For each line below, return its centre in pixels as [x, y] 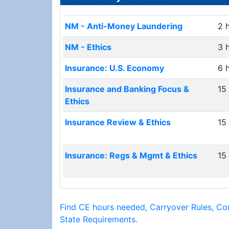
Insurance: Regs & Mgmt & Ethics [131, 155]
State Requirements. [99, 219]
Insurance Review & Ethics [118, 122]
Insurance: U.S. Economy [114, 68]
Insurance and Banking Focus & [127, 89]
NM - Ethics [88, 47]
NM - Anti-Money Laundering [124, 26]
